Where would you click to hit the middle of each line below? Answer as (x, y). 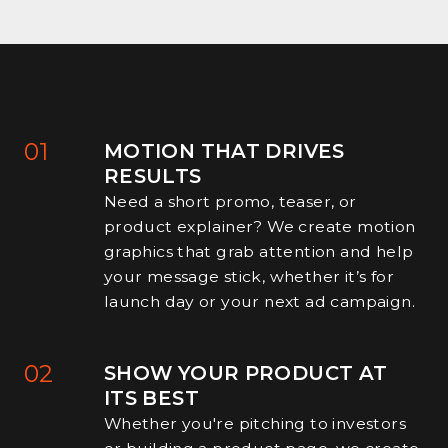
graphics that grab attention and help (258, 251)
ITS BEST (151, 397)
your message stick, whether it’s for (248, 276)
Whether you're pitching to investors (254, 423)
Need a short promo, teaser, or (230, 201)
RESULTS (152, 175)
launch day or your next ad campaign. (259, 301)
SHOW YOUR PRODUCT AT (245, 372)
